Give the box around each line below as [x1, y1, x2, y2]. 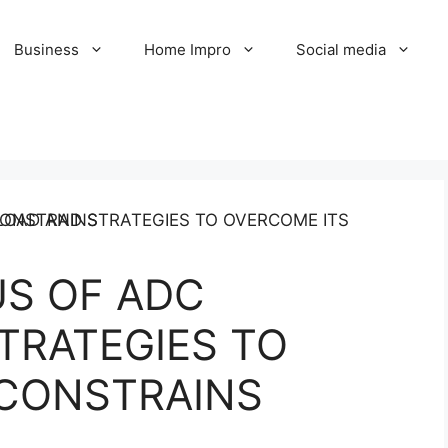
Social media [296, 40, 387, 59]
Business [14, 40, 80, 59]
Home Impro [144, 40, 232, 59]
